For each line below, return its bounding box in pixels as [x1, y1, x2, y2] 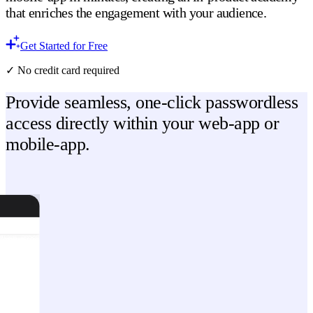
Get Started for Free [20, 40, 108, 52]
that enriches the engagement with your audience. [6, 5, 267, 21]
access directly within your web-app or [6, 113, 279, 134]
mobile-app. [6, 134, 90, 155]
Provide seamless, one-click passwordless [6, 92, 298, 113]
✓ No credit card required [6, 64, 119, 77]
